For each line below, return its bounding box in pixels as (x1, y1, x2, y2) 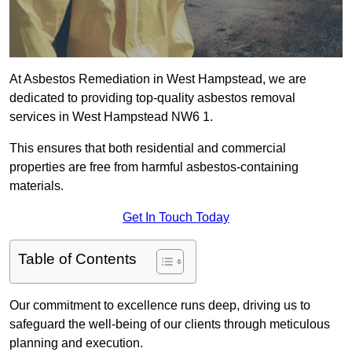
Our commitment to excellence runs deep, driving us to (9, 299, 310, 313)
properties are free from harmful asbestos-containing (9, 160, 299, 174)
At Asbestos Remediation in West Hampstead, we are (9, 72, 306, 86)
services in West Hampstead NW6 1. (9, 110, 213, 124)
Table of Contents (18, 251, 137, 268)
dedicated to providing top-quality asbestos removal (9, 91, 295, 105)
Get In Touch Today (123, 211, 229, 225)
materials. (9, 179, 67, 193)
